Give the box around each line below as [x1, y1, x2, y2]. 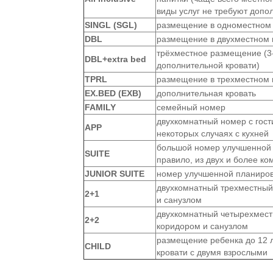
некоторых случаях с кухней [157, 129, 269, 138]
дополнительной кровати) [157, 60, 260, 70]
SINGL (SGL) [85, 20, 137, 30]
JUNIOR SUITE [85, 169, 144, 179]
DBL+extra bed [85, 54, 146, 64]
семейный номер [157, 102, 225, 112]
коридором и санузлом [157, 221, 248, 231]
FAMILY [85, 102, 116, 112]
